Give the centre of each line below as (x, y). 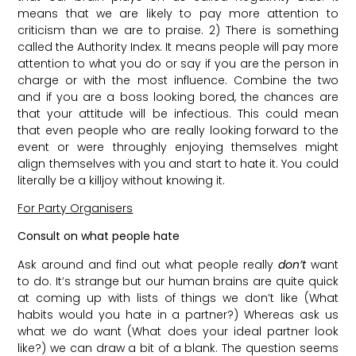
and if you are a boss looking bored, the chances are (178, 97)
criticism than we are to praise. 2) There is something (178, 30)
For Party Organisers (75, 209)
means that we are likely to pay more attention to (178, 13)
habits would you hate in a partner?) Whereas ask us (178, 314)
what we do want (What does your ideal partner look (178, 331)
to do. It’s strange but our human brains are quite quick (178, 281)
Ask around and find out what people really (148, 264)
